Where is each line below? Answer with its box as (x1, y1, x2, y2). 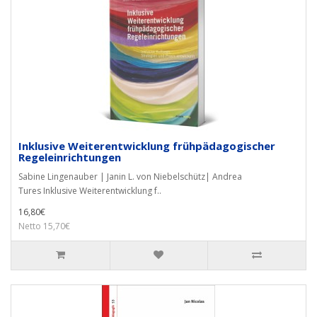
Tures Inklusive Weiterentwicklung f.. (18, 185, 161, 197)
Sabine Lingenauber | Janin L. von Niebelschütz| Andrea (18, 171, 242, 183)
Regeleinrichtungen (18, 150, 121, 164)
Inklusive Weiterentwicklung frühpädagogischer (18, 139, 275, 153)
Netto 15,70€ (18, 220, 70, 232)
